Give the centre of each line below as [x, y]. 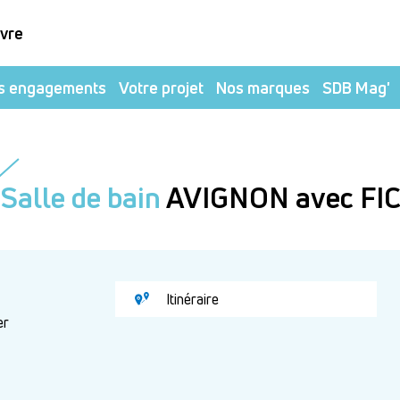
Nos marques [263, 87]
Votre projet [161, 87]
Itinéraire [191, 299]
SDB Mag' [356, 87]
